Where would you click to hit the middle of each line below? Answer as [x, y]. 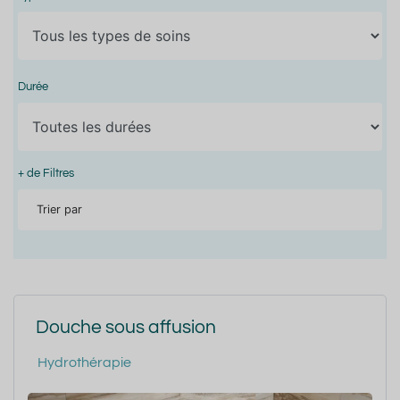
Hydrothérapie [84, 362]
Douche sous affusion [126, 327]
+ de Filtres [46, 173]
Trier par [59, 209]
